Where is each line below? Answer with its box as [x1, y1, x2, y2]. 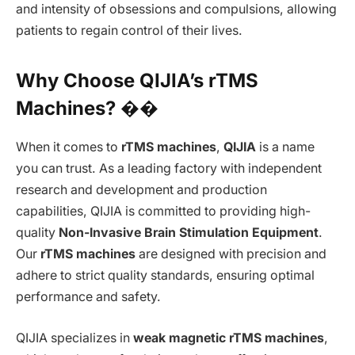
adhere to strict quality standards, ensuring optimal [16, 268, 315, 284]
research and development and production [16, 182, 267, 198]
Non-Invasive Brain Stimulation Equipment [59, 225, 319, 241]
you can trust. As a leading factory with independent [16, 161, 322, 177]
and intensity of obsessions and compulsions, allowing [16, 2, 337, 17]
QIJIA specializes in [16, 330, 133, 345]
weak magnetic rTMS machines [133, 330, 324, 345]
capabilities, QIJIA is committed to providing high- [16, 204, 311, 219]
